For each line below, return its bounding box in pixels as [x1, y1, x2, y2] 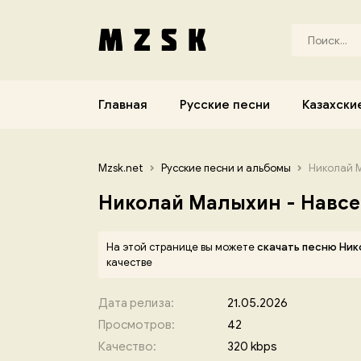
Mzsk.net [98, 161, 143, 175]
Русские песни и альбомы [161, 161, 291, 175]
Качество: [98, 339, 156, 354]
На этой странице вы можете [106, 240, 257, 254]
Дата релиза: [98, 296, 174, 310]
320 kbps [227, 339, 277, 354]
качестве [106, 255, 152, 269]
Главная [98, 98, 147, 112]
